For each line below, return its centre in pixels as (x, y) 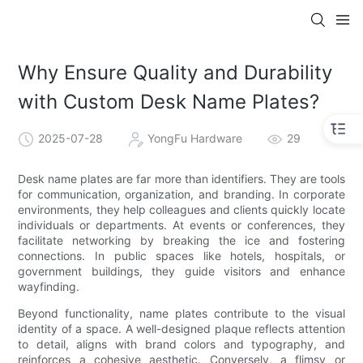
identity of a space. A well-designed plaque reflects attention (181, 328)
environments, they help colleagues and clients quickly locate (181, 209)
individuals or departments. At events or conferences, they (181, 224)
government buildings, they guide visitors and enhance (181, 271)
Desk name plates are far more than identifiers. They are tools (181, 178)
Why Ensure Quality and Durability (175, 73)
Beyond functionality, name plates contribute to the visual (181, 313)
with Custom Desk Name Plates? (169, 102)
